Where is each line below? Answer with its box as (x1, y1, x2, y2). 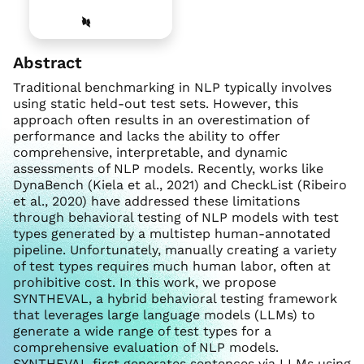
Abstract (13, 53, 82, 73)
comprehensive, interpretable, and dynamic (13, 145, 288, 161)
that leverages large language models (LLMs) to (13, 307, 315, 323)
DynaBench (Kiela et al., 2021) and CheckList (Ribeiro (13, 177, 347, 193)
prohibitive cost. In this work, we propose (13, 275, 276, 291)
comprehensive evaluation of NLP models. (13, 340, 279, 356)
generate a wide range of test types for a (13, 323, 271, 340)
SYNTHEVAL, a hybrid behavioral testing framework (13, 291, 337, 307)
